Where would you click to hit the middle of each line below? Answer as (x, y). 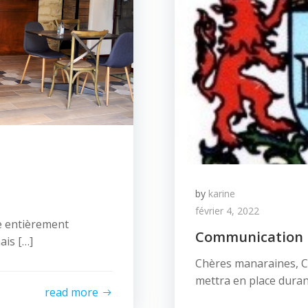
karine (222, 194)
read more (71, 292)
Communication (249, 237)
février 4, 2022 (227, 211)
